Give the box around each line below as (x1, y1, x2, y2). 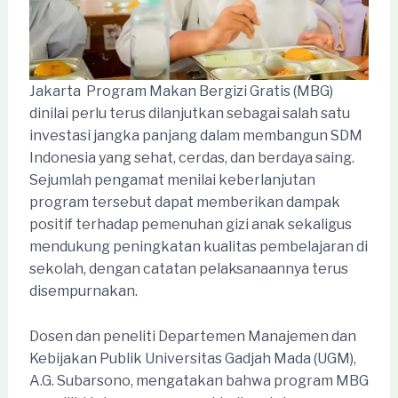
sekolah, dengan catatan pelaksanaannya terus (28, 260, 348, 278)
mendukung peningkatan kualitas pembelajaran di (28, 238, 368, 256)
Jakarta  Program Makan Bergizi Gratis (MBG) (28, 83, 333, 100)
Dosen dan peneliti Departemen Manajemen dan (28, 327, 356, 345)
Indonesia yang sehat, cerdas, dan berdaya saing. (28, 149, 354, 167)
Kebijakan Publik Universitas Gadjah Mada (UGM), (28, 349, 356, 367)
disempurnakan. (28, 283, 138, 300)
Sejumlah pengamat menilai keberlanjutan (28, 171, 315, 189)
